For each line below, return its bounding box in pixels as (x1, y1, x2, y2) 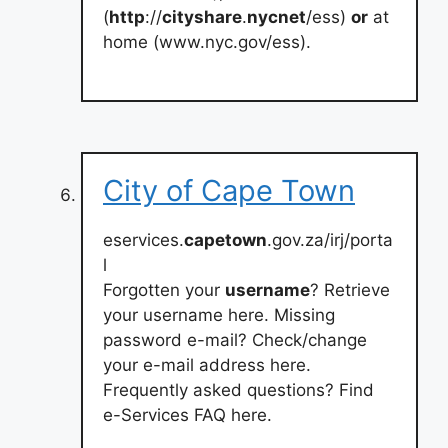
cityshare (162, 6, 242, 27)
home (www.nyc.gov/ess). (103, 31, 311, 52)
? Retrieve (310, 280, 390, 300)
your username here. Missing (103, 305, 335, 325)
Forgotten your (103, 280, 225, 300)
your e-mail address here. (103, 355, 311, 375)
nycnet (247, 6, 306, 27)
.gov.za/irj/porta (267, 230, 393, 250)
